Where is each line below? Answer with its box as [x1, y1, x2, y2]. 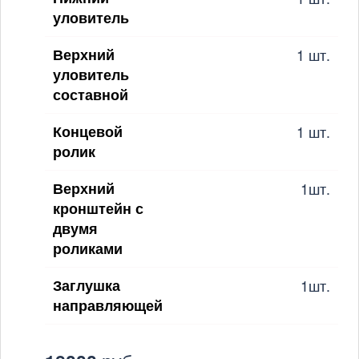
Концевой [53, 120, 123, 142]
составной [53, 83, 128, 105]
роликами [53, 237, 123, 259]
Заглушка [53, 274, 120, 296]
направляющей [53, 294, 163, 316]
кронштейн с [53, 197, 143, 219]
